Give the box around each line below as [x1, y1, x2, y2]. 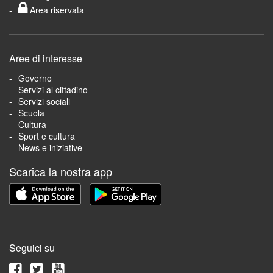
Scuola [18, 107, 44, 119]
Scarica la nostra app [9, 163, 112, 180]
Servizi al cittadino [18, 83, 88, 96]
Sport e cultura [18, 130, 75, 143]
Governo [18, 72, 52, 85]
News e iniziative [18, 141, 82, 154]
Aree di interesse [9, 51, 82, 66]
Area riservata [27, 4, 84, 16]
